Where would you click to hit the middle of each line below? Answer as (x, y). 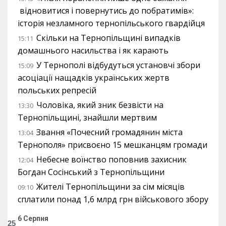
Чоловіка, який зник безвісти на (100, 105)
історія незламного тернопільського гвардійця (112, 23)
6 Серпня (33, 218)
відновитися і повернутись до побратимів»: (106, 10)
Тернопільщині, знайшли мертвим (87, 117)
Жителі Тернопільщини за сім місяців (110, 186)
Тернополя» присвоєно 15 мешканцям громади (112, 145)
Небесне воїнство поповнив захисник (111, 159)
